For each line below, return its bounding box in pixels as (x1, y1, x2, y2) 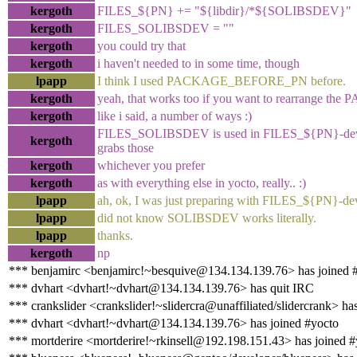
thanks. (97, 228, 133, 242)
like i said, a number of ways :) (97, 108, 252, 123)
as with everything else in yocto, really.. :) (97, 175, 306, 190)
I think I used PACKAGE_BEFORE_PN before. (97, 73, 346, 88)
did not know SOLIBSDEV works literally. (97, 210, 316, 225)
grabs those (97, 140, 154, 155)
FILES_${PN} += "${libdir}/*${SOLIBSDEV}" (97, 3, 351, 18)
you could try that (97, 38, 186, 53)
